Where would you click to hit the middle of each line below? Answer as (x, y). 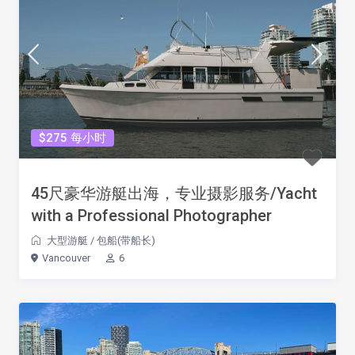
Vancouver (66, 258)
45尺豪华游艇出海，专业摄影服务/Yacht (174, 193)
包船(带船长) (126, 240)
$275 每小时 (73, 138)
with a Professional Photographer (151, 216)
